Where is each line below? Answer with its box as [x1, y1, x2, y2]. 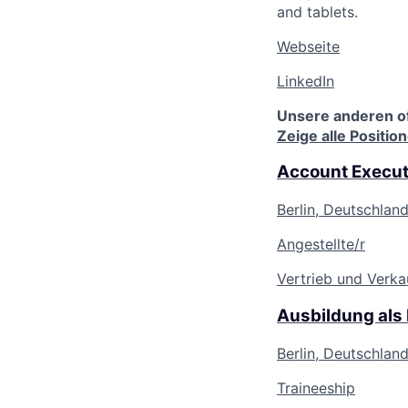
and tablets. [277, 2, 358, 21]
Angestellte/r [277, 235, 365, 254]
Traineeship [277, 378, 355, 397]
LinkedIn [277, 71, 334, 90]
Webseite [277, 36, 340, 56]
